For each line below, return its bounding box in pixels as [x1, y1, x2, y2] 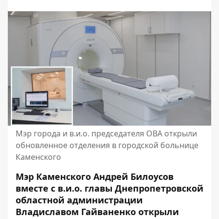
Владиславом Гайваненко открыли [16, 206, 179, 218]
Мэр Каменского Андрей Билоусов [16, 171, 174, 182]
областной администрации [16, 194, 143, 206]
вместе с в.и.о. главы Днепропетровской [16, 182, 203, 194]
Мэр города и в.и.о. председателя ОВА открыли [16, 128, 197, 139]
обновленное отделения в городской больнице [16, 140, 198, 151]
